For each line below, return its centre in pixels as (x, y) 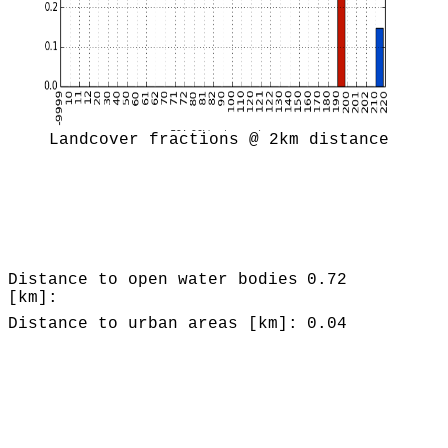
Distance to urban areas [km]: (153, 323)
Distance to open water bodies (153, 279)
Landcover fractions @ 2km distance (219, 139)
